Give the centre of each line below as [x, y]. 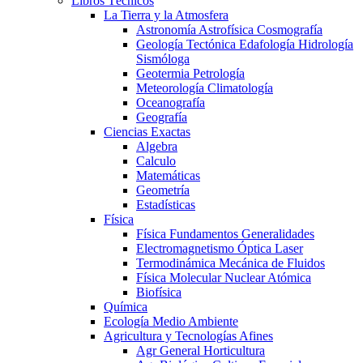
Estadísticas [166, 205]
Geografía [162, 117]
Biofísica [159, 292]
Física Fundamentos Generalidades [225, 234]
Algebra [157, 146]
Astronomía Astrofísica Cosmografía [229, 30]
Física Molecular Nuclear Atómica [224, 278]
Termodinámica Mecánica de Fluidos [231, 263]
